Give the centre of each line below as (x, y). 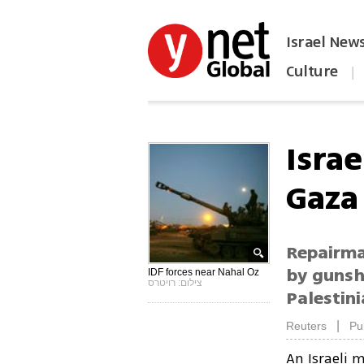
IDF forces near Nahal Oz (204, 272)
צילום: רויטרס (175, 283)
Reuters (307, 326)
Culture (312, 71)
